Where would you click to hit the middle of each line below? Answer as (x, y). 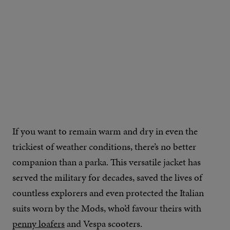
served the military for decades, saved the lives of (107, 177)
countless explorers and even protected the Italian (108, 193)
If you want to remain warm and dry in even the (105, 131)
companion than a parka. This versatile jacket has (107, 162)
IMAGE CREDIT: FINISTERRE (115, 85)
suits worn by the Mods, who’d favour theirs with (107, 208)
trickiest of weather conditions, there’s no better (104, 147)
